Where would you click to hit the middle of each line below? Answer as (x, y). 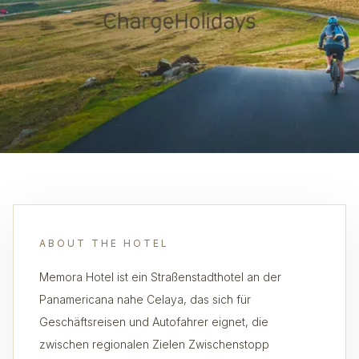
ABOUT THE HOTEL (104, 243)
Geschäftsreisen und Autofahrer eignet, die (154, 322)
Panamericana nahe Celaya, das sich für (145, 299)
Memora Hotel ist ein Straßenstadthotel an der (160, 277)
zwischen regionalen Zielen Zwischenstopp (154, 344)
